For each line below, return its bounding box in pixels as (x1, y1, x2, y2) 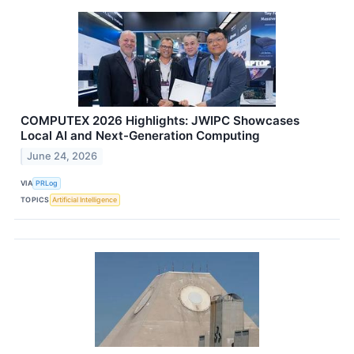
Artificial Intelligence (52, 195, 118, 205)
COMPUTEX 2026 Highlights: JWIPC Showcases (21, 112, 299, 128)
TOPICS (21, 195, 50, 205)
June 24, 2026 (27, 149, 98, 162)
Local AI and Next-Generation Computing (21, 127, 260, 143)
